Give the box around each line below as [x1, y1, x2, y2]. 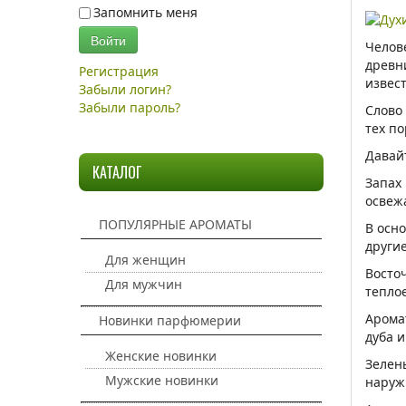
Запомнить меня [93, 4, 198, 21]
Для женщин [105, 251, 186, 268]
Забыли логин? [79, 81, 171, 98]
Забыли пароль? [79, 99, 180, 116]
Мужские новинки [105, 372, 218, 389]
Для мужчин [105, 275, 182, 293]
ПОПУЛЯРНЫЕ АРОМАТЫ [99, 216, 252, 233]
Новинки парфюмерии [99, 312, 241, 329]
